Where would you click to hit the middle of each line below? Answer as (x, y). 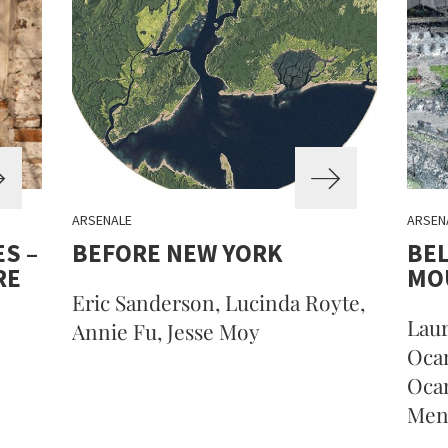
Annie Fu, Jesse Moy (165, 331)
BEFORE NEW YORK (177, 253)
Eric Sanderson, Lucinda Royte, (218, 302)
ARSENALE (101, 220)
